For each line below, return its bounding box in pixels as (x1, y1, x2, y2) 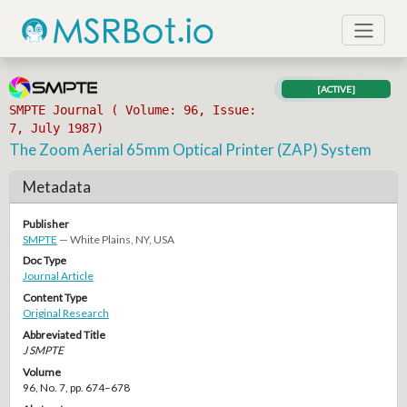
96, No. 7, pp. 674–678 (22, 380, 130, 394)
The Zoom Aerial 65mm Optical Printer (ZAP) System (9, 139, 372, 159)
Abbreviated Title (22, 327, 105, 342)
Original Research (22, 306, 109, 321)
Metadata (22, 177, 91, 197)
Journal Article (22, 269, 94, 283)
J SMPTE (22, 342, 64, 357)
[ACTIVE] (317, 84, 356, 95)
